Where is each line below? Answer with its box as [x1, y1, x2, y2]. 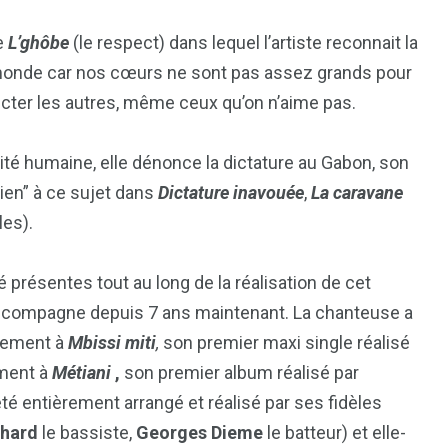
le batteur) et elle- [263, 422, 406, 444]
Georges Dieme [136, 422, 263, 444]
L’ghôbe [8, 32, 69, 54]
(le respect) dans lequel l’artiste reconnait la [69, 32, 418, 54]
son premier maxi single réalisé [159, 332, 410, 354]
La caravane [311, 182, 403, 204]
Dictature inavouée [158, 182, 304, 204]
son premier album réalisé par [120, 362, 359, 384]
